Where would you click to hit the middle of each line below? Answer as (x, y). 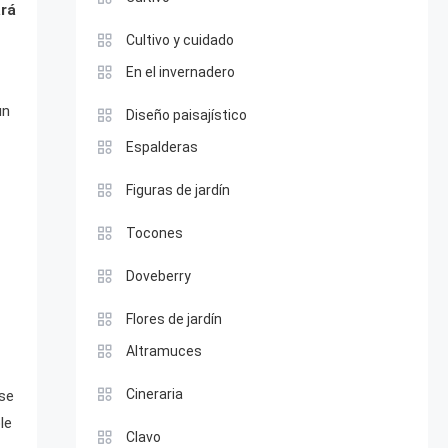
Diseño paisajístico (186, 115)
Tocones (154, 233)
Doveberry (158, 276)
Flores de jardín (173, 319)
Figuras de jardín (177, 190)
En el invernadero (180, 72)
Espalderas (161, 147)
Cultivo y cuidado (179, 40)
